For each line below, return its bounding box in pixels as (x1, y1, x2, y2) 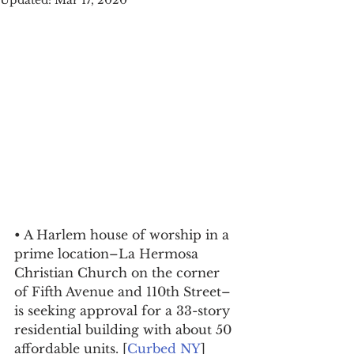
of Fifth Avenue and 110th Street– (14, 284, 231, 300)
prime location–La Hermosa (14, 246, 202, 262)
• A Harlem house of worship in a (14, 227, 233, 243)
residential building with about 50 (14, 322, 235, 338)
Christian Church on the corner (14, 265, 224, 281)
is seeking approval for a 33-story (14, 303, 234, 319)
